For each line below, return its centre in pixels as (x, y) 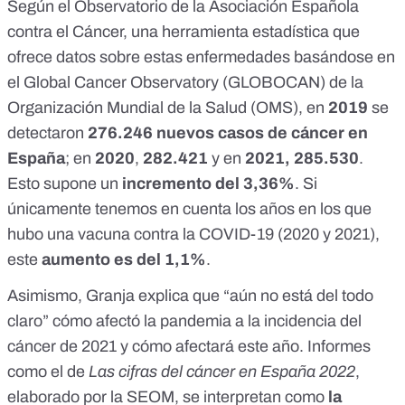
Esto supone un (63, 184)
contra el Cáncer (65, 32)
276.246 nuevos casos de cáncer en (228, 133)
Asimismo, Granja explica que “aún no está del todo (190, 296)
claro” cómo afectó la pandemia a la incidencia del (184, 321)
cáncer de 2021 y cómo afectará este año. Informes (189, 347)
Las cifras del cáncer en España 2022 (222, 372)
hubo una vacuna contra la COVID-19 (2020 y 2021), (193, 235)
